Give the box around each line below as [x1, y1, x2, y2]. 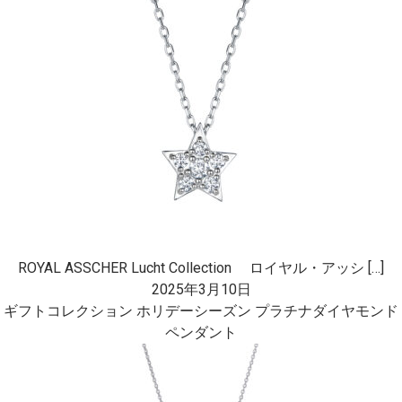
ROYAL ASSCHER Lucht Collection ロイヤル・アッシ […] [18, 259, 384, 276]
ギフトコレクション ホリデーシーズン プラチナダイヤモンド [4, 302, 398, 319]
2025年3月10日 [151, 281, 251, 298]
